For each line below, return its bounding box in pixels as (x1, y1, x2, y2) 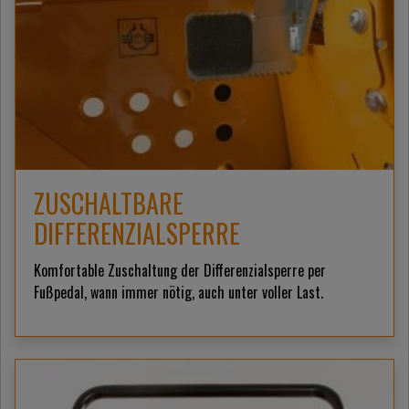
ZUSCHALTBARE (34, 184, 184, 222)
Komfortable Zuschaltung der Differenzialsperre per (34, 258, 326, 281)
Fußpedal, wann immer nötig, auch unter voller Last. (34, 280, 323, 303)
